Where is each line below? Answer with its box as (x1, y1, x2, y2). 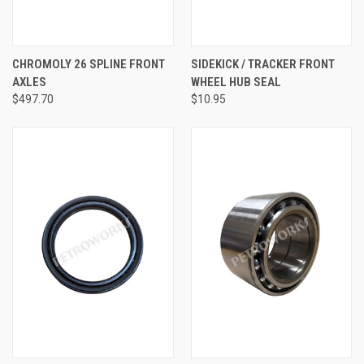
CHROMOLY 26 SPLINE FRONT (12, 56, 165, 71)
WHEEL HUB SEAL (190, 74, 281, 89)
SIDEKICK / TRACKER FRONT (190, 56, 335, 71)
